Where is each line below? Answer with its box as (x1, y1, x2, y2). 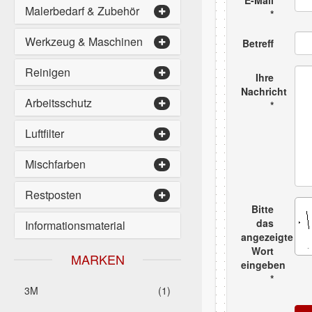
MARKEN (70, 250, 125, 268)
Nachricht (241, 84, 287, 98)
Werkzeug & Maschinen (25, 33, 143, 49)
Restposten (25, 187, 81, 203)
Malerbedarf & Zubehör (25, 3, 139, 19)
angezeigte (241, 230, 293, 244)
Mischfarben (25, 156, 86, 172)
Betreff (242, 36, 274, 50)
